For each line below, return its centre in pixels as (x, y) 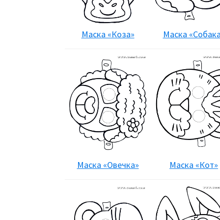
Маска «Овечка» (108, 165)
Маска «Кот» (194, 165)
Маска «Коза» (108, 34)
